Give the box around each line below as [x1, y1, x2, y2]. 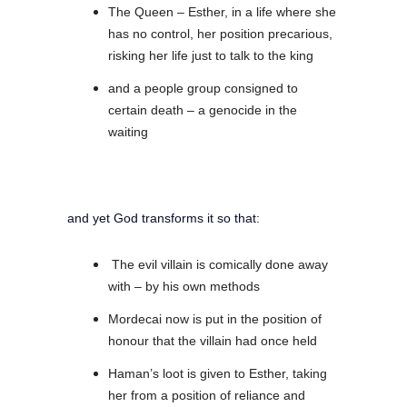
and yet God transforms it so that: [67, 210, 260, 225]
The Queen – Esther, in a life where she [108, 4, 336, 19]
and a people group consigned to [108, 80, 298, 95]
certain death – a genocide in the [108, 102, 297, 117]
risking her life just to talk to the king [108, 47, 313, 63]
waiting [108, 124, 148, 139]
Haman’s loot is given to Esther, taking [108, 365, 327, 381]
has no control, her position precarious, [108, 25, 333, 41]
